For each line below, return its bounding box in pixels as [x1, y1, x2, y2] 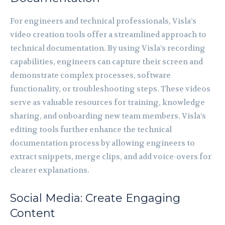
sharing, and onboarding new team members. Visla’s [10, 110, 206, 121]
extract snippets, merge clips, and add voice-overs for [10, 151, 211, 162]
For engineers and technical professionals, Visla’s [10, 16, 196, 26]
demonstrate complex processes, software [10, 70, 171, 80]
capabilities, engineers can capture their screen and [10, 56, 203, 67]
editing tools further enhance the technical [10, 124, 172, 135]
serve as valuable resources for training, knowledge [10, 97, 205, 107]
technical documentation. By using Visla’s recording [10, 43, 205, 53]
